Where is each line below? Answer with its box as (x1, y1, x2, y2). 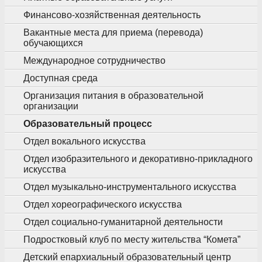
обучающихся (23, 38, 83, 48)
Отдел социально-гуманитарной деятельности (23, 217, 223, 227)
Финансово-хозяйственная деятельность (23, 10, 201, 20)
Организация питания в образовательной (23, 91, 204, 101)
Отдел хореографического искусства (23, 199, 182, 209)
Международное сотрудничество (23, 56, 166, 65)
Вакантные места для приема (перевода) (23, 27, 203, 37)
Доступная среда (23, 73, 98, 83)
